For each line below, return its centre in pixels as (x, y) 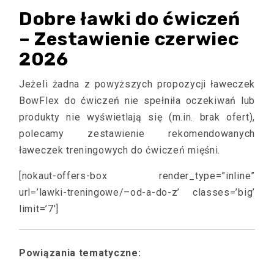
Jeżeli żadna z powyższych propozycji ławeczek (137, 84)
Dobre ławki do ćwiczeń (130, 19)
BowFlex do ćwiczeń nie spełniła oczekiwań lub (137, 100)
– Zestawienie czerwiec (129, 39)
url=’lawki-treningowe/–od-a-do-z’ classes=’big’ (137, 192)
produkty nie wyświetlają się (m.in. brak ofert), (137, 117)
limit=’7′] (39, 209)
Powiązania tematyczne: (80, 253)
